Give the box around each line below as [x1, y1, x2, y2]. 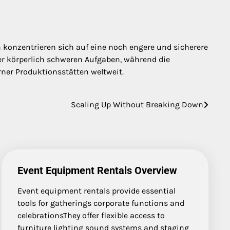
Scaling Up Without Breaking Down [71, 99, 203, 109]
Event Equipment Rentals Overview [17, 164, 178, 177]
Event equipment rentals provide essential [17, 186, 176, 196]
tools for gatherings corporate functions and [17, 198, 185, 208]
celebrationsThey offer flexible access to [17, 210, 165, 221]
